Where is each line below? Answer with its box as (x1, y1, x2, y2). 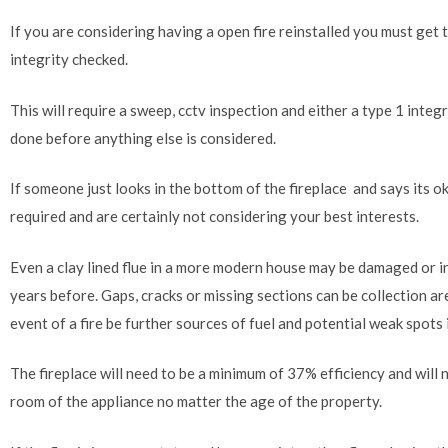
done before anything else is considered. (10, 128, 276, 147)
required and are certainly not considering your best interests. (10, 207, 419, 226)
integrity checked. (10, 50, 128, 69)
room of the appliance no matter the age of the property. (10, 392, 382, 411)
